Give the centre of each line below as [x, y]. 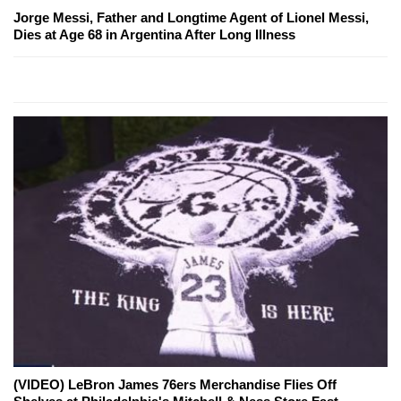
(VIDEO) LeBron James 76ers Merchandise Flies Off [175, 385]
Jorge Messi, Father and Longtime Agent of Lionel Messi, [191, 18]
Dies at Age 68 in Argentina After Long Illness [154, 35]
